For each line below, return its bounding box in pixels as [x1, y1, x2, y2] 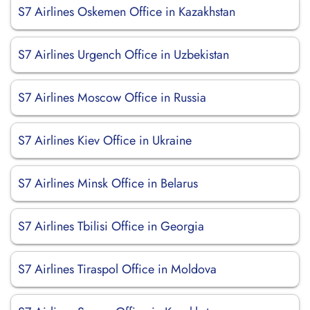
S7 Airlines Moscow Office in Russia [18, 89, 206, 107]
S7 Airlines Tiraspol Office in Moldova [18, 260, 217, 278]
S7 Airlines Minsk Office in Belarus [18, 174, 198, 192]
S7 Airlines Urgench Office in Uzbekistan [18, 46, 229, 64]
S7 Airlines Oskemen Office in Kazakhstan [18, 3, 235, 21]
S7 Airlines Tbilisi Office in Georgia [18, 217, 204, 235]
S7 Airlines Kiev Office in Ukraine [18, 131, 192, 149]
